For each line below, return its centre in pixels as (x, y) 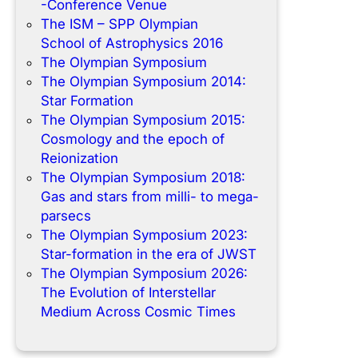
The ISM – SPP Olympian (119, 24)
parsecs (66, 216)
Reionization (79, 159)
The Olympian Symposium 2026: (144, 274)
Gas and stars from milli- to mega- (149, 197)
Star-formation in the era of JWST (148, 255)
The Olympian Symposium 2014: (143, 82)
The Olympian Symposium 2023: (144, 235)
